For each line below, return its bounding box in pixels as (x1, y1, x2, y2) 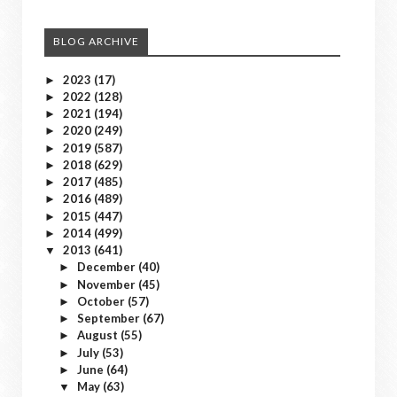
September (76, 311, 143, 325)
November (76, 276, 138, 292)
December (76, 260, 138, 275)
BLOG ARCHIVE (53, 34, 139, 48)
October (76, 293, 128, 308)
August (76, 328, 121, 343)
